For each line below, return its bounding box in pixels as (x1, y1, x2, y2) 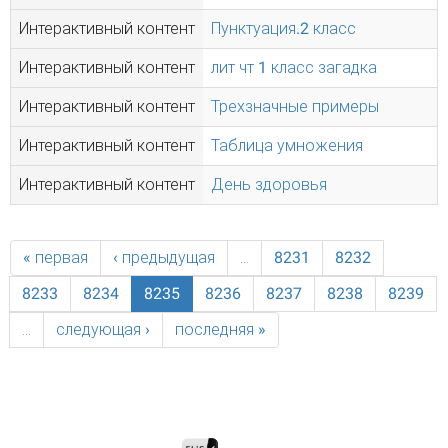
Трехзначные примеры (211, 97, 379, 116)
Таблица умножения (211, 136, 363, 155)
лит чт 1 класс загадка (211, 58, 377, 77)
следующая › (56, 320, 150, 339)
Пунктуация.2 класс (211, 19, 356, 38)
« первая (23, 248, 88, 267)
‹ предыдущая (113, 248, 215, 267)
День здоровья (211, 175, 327, 194)
